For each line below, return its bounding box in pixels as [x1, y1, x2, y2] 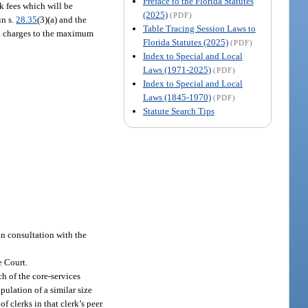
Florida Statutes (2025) [142, 36, 228, 47]
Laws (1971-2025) [142, 64, 211, 75]
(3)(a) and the [37, 14, 87, 25]
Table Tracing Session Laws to [142, 23, 256, 34]
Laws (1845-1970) [142, 91, 211, 102]
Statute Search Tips [142, 105, 214, 116]
